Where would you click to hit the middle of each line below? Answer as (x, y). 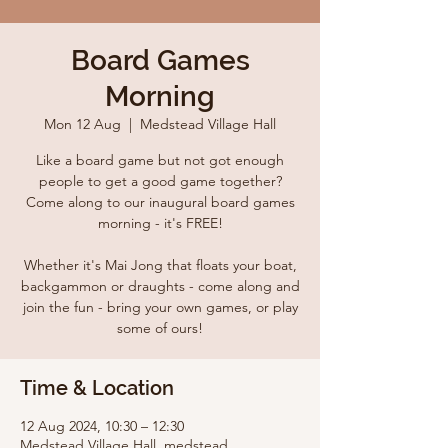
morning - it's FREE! (160, 223)
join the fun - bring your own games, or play (160, 307)
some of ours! (160, 328)
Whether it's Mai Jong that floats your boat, (160, 265)
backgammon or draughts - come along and (160, 286)
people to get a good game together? (160, 181)
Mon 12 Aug (82, 124)
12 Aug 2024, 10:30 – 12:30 (102, 426)
